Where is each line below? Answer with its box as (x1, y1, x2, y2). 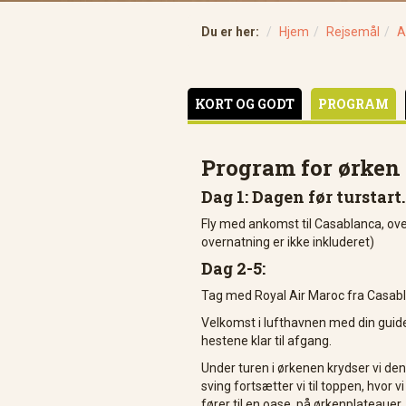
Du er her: (201, 24, 259, 39)
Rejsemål (326, 24, 380, 39)
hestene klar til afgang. (201, 333, 332, 348)
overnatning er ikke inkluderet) (201, 235, 374, 249)
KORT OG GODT (195, 95, 295, 112)
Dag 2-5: (201, 257, 266, 279)
